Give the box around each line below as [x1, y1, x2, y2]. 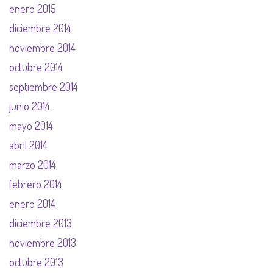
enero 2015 [9, 2, 56, 16]
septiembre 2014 [9, 80, 78, 94]
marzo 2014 [9, 158, 56, 172]
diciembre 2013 [9, 216, 72, 230]
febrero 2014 [9, 177, 62, 191]
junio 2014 [9, 99, 50, 113]
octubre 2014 [9, 60, 63, 74]
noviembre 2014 [9, 41, 76, 55]
